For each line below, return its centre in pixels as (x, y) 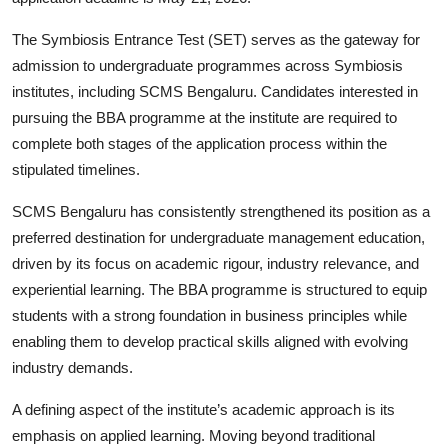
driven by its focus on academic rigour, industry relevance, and (215, 263)
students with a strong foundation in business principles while (209, 315)
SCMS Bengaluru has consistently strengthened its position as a (221, 211)
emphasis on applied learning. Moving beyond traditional (193, 435)
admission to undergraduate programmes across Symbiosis (207, 65)
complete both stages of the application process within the (199, 143)
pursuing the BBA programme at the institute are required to (204, 117)
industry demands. (72, 367)
